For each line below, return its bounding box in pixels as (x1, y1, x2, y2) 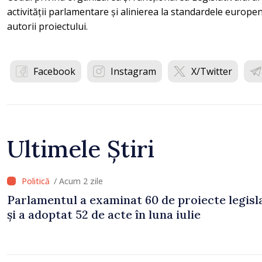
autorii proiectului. (7, 19, 88, 33)
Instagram (111, 64, 156, 78)
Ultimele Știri (7, 133, 154, 164)
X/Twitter (191, 64, 232, 78)
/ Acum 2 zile (54, 175, 103, 187)
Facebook (33, 64, 75, 78)
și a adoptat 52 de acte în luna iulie (7, 206, 201, 222)
